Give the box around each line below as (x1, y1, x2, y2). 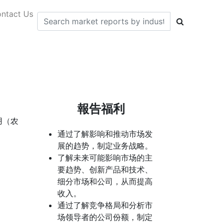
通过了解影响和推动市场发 (57, 129, 153, 139)
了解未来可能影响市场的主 (57, 153, 153, 163)
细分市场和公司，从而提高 (57, 176, 153, 186)
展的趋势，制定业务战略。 (57, 141, 153, 151)
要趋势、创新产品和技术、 (57, 165, 153, 174)
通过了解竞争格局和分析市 (57, 200, 153, 210)
